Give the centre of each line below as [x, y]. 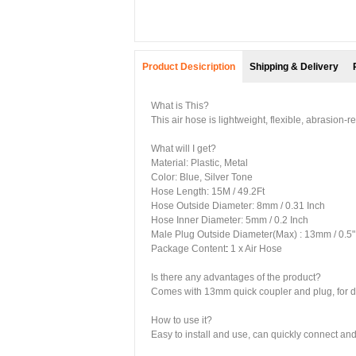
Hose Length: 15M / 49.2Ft [208, 192]
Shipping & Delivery [294, 67]
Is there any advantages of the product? [236, 277]
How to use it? [182, 320]
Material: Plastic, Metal [199, 163]
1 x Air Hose [255, 249]
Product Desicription [189, 67]
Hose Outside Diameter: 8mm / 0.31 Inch [238, 206]
